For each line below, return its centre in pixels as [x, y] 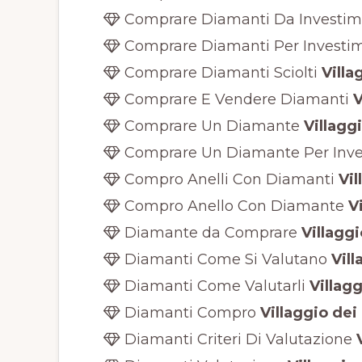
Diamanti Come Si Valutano [223, 259]
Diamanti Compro [188, 312]
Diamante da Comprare [208, 232]
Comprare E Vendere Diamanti [234, 99]
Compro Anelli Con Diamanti [227, 179]
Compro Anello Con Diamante [232, 206]
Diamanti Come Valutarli [213, 286]
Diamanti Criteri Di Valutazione [236, 339]
